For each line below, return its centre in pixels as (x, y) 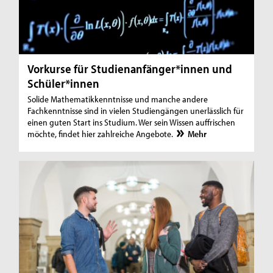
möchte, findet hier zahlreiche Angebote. (101, 134)
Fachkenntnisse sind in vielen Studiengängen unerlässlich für (136, 111)
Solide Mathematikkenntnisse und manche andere (118, 99)
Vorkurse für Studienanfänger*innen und (130, 69)
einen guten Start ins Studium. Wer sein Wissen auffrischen (132, 122)
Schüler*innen (64, 83)
